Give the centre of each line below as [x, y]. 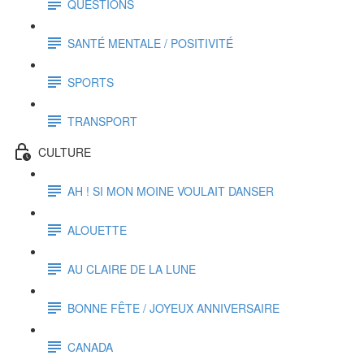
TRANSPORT [102, 121]
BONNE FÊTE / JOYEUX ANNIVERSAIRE [173, 308]
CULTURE [65, 152]
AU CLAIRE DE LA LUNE [132, 269]
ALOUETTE [97, 230]
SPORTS [91, 82]
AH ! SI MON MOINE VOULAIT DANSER [171, 191]
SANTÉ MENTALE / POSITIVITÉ [150, 43]
